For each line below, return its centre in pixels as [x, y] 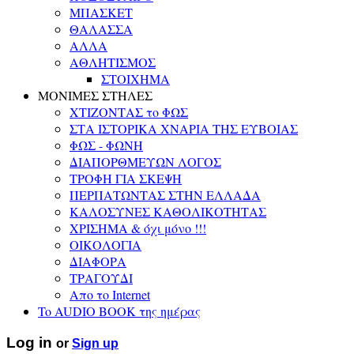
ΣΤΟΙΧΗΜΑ [136, 78]
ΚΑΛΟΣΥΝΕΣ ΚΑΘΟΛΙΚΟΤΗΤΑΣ [168, 211]
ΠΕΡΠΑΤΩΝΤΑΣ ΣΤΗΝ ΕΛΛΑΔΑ [165, 194]
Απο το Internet [110, 294]
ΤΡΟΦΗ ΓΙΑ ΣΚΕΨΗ [126, 178]
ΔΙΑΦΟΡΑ [98, 261]
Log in [31, 342]
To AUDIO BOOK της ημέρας [119, 311]
